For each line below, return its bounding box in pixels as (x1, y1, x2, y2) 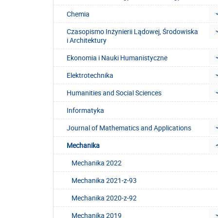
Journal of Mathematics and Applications (67, 123, 191, 133)
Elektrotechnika (67, 71, 113, 80)
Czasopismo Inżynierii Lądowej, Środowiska (67, 27, 198, 36)
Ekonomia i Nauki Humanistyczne (67, 53, 167, 63)
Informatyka (67, 106, 104, 115)
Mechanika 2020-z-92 (72, 193, 137, 203)
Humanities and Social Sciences (67, 88, 162, 98)
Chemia (67, 9, 90, 19)
